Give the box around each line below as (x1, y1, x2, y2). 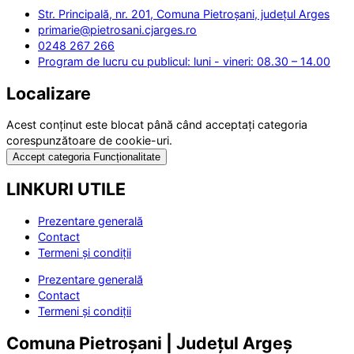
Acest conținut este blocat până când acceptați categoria (6, 118, 307, 132)
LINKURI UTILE (6, 179, 126, 200)
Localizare (6, 82, 91, 104)
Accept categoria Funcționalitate (13, 151, 160, 164)
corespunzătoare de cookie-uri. (6, 134, 172, 148)
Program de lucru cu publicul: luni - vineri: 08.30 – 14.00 (38, 54, 330, 68)
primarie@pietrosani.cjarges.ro (38, 22, 197, 36)
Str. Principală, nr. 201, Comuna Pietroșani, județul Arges (38, 6, 330, 21)
